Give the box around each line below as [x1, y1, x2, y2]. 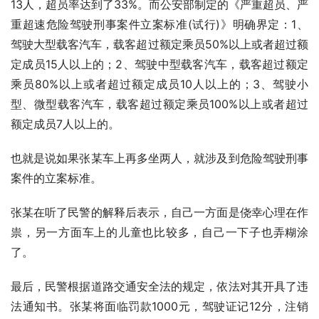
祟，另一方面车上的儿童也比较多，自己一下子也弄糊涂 [11, 224, 308, 239]
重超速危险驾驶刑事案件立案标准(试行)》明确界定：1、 [11, 16, 308, 31]
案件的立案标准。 [11, 170, 102, 185]
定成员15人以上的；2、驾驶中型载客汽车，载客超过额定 [11, 56, 308, 71]
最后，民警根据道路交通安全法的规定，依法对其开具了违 [11, 278, 308, 293]
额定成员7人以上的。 [11, 116, 120, 131]
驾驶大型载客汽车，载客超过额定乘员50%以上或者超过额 [11, 36, 308, 51]
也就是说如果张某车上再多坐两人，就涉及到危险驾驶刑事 [11, 150, 308, 165]
